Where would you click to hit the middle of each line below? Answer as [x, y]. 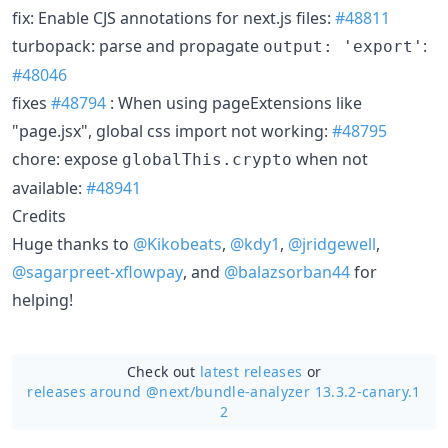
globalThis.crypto [207, 159]
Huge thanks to [72, 243]
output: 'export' [343, 46]
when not [330, 158]
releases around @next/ [111, 391]
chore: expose [67, 158]
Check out [163, 371]
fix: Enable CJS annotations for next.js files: [173, 17]
